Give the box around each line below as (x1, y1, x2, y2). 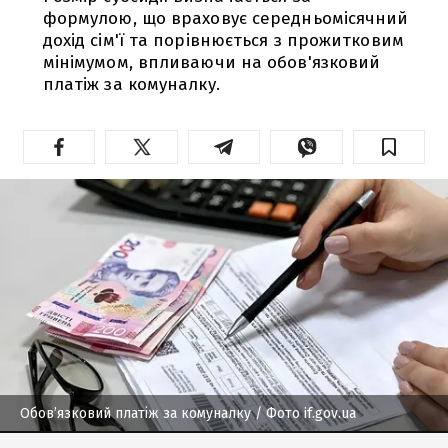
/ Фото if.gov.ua (255, 404, 356, 422)
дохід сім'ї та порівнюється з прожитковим (42, 29, 404, 51)
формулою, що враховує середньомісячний (42, 7, 409, 29)
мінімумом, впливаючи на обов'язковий (42, 51, 381, 73)
